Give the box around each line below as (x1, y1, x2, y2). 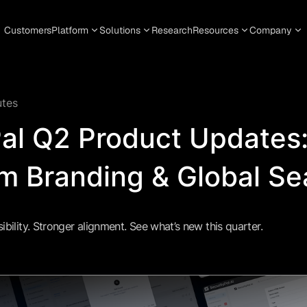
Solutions (99, 23, 140, 36)
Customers (4, 23, 51, 36)
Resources (193, 23, 238, 36)
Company (249, 23, 292, 36)
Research (151, 23, 193, 36)
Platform (51, 23, 88, 36)
